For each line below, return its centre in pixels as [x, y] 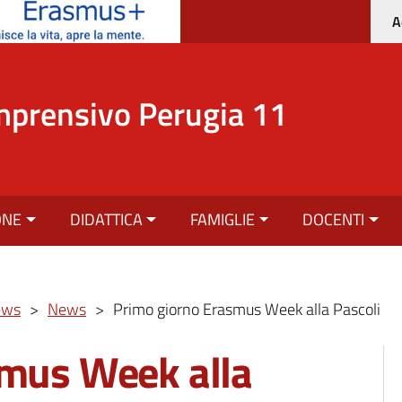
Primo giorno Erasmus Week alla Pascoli [247, 309]
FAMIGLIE [223, 219]
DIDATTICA [106, 219]
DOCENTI [334, 219]
